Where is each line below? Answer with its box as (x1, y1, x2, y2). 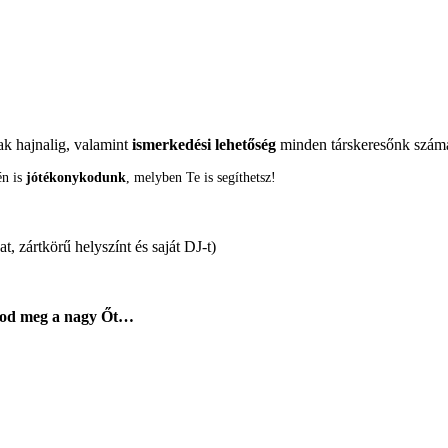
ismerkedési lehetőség (132, 135, 276, 153)
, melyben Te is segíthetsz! (126, 169, 276, 185)
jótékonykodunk (26, 169, 126, 185)
